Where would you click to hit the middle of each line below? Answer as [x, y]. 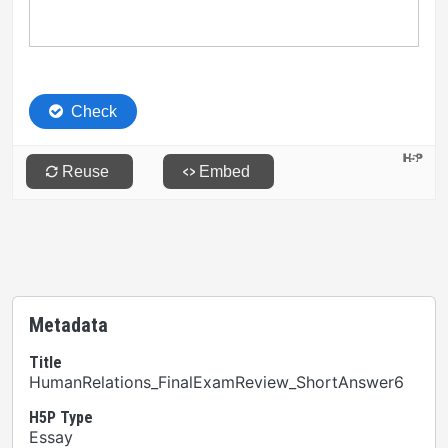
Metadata [68, 325]
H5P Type [61, 417]
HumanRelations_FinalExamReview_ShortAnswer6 [216, 382]
